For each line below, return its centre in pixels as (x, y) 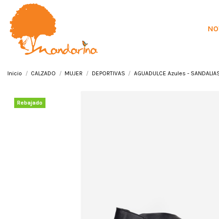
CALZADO (44, 73)
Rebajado (30, 102)
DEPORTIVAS (108, 73)
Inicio (15, 73)
